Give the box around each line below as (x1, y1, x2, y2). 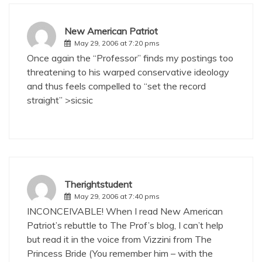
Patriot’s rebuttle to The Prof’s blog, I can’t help (27, 219, 223, 231)
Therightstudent (64, 178, 132, 190)
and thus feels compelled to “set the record (27, 80, 206, 92)
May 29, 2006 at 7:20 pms (74, 39, 160, 47)
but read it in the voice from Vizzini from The (27, 233, 212, 245)
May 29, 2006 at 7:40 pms (74, 192, 160, 201)
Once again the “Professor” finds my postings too (27, 52, 233, 64)
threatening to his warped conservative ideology (27, 66, 229, 78)
